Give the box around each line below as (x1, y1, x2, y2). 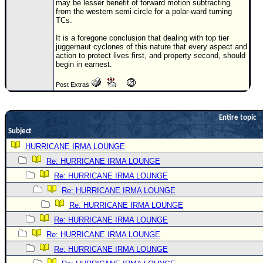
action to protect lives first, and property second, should (56, 51, 245, 60)
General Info (15, 206, 57, 214)
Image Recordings (15, 97, 77, 105)
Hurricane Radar (15, 167, 70, 176)
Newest (15, 10, 41, 18)
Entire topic (219, 114, 256, 122)
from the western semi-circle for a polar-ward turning (56, 7, 232, 16)
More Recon (15, 150, 56, 158)
